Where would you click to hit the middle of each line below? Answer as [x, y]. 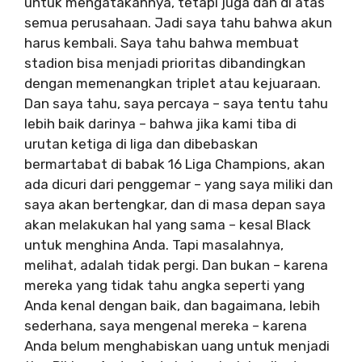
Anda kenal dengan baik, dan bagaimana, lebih [172, 305]
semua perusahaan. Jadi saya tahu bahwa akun [178, 23]
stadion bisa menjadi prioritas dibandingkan [165, 63]
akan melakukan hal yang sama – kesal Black [168, 225]
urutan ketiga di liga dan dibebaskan [141, 144]
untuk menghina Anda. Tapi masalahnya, [154, 245]
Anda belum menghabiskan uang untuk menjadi [177, 346]
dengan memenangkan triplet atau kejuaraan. [173, 83]
